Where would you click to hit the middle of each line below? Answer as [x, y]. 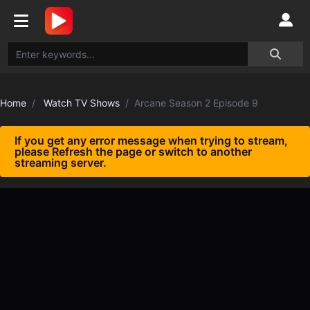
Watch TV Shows [82, 103]
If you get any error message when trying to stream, [151, 140]
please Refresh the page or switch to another [133, 152]
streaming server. [61, 163]
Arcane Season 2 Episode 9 [196, 103]
